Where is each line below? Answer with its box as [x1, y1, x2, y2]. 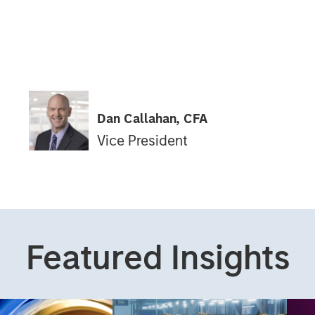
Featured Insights [25, 238, 290, 278]
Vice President [96, 131, 188, 149]
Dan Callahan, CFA [96, 110, 207, 127]
